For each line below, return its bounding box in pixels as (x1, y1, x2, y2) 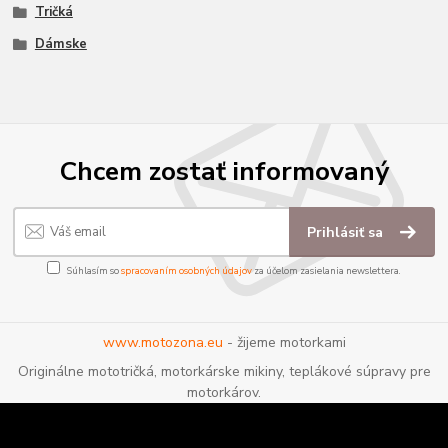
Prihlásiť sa (307, 222, 388, 242)
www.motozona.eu (102, 332, 223, 352)
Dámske (34, 35, 87, 54)
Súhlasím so (67, 264, 121, 278)
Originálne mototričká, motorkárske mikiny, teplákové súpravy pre (17, 362, 431, 382)
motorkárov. (187, 383, 261, 403)
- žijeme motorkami (222, 332, 346, 352)
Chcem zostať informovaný (59, 153, 389, 190)
